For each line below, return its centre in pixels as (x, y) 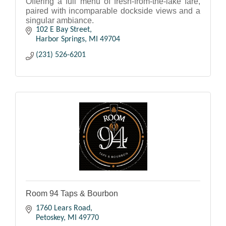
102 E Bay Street (63, 30)
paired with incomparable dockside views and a (113, 11)
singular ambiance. (60, 21)
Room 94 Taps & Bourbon (72, 194)
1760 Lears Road (63, 209)
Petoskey (50, 218)
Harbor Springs (60, 40)
